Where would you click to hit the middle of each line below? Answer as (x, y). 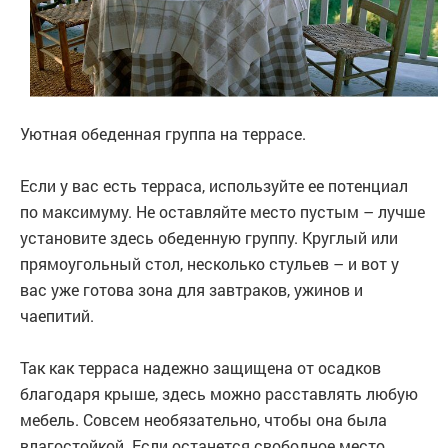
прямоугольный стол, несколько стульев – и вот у (209, 264)
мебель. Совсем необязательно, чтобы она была (203, 420)
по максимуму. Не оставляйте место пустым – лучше (222, 212)
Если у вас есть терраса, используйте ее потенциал (214, 186)
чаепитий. (57, 316)
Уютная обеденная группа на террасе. (163, 134)
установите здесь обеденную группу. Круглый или (209, 238)
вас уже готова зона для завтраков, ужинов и (191, 290)
